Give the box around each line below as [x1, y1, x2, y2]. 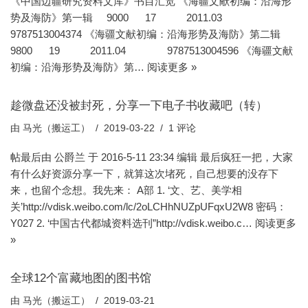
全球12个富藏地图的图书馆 [10, 272, 151, 284]
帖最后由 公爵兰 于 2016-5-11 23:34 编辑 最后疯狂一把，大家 [10, 151, 293, 163]
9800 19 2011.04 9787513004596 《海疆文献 [10, 45, 293, 56]
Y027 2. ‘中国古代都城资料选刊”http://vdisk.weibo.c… [10, 217, 255, 229]
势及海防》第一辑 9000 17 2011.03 [10, 12, 261, 23]
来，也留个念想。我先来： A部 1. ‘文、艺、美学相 [10, 184, 242, 196]
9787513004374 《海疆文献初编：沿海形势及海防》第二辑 [10, 28, 291, 40]
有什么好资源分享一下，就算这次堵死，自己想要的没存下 [10, 168, 278, 179]
